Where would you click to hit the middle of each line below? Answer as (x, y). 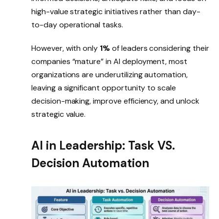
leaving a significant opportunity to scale (104, 88)
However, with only (66, 48)
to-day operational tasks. (77, 25)
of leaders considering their (160, 48)
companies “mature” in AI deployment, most (109, 62)
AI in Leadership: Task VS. (103, 145)
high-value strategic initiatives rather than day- (116, 12)
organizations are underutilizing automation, (109, 75)
